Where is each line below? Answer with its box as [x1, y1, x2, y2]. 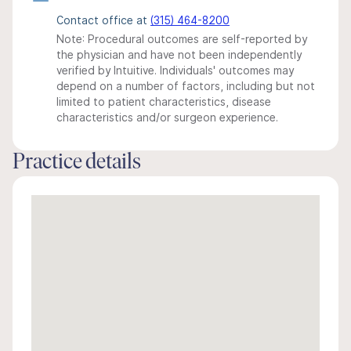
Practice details [13, 152, 141, 174]
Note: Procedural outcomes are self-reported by [56, 33, 307, 45]
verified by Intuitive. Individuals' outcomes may [56, 64, 294, 77]
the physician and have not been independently [56, 49, 302, 61]
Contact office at [56, 14, 150, 27]
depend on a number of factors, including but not [56, 80, 315, 92]
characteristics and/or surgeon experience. [56, 111, 278, 124]
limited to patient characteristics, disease [56, 96, 271, 108]
